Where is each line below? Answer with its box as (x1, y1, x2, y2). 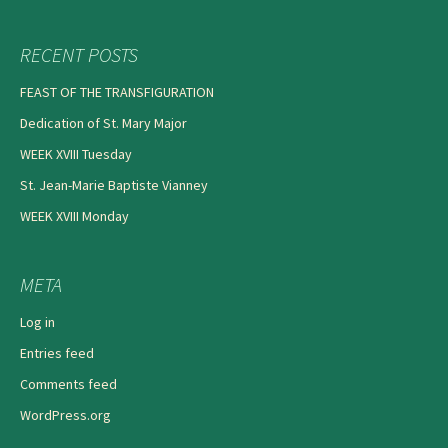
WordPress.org (20, 405, 111, 424)
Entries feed (20, 343, 94, 362)
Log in (20, 312, 55, 331)
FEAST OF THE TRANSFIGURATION (20, 82, 214, 101)
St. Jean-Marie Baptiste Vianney (20, 175, 208, 194)
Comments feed (20, 374, 117, 393)
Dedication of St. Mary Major (20, 113, 187, 132)
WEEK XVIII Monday (20, 206, 129, 225)
